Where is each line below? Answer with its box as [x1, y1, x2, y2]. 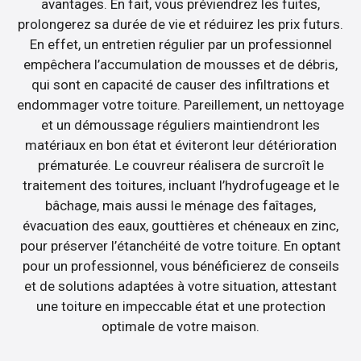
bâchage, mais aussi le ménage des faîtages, [45, 197, 316, 214]
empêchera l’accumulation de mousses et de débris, [23, 56, 338, 73]
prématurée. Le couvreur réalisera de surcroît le [37, 156, 324, 173]
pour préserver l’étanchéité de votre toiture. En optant [20, 237, 341, 254]
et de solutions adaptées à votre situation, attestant [24, 277, 337, 294]
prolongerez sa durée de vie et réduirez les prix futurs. [18, 15, 343, 32]
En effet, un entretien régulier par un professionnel [29, 35, 332, 52]
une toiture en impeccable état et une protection [35, 297, 326, 314]
